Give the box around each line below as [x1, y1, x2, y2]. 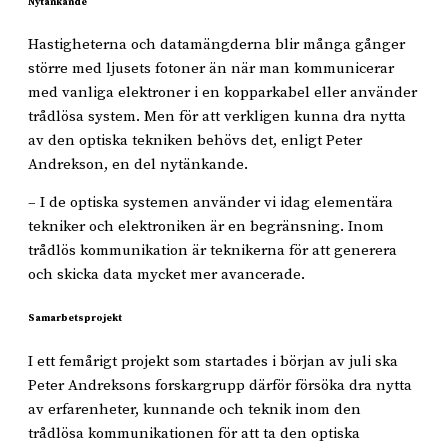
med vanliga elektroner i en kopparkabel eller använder [28, 83, 417, 103]
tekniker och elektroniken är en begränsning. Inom [28, 216, 384, 236]
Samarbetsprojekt [28, 312, 122, 325]
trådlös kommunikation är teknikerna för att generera [28, 240, 397, 260]
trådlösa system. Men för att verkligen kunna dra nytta [28, 107, 406, 127]
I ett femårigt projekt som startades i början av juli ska [28, 351, 398, 371]
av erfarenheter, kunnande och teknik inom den [28, 399, 361, 419]
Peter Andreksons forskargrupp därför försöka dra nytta [28, 375, 412, 395]
